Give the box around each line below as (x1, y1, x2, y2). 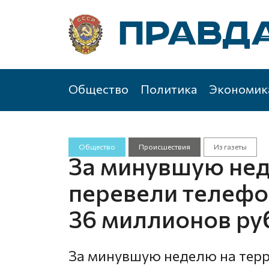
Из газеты (213, 142, 247, 151)
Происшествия (138, 142, 190, 151)
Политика (141, 82, 197, 96)
